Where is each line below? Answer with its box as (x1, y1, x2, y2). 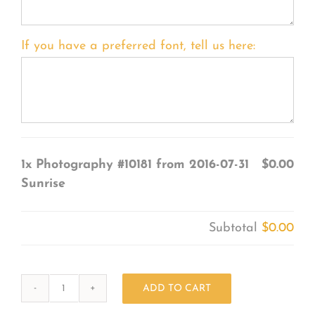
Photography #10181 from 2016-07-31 (35, 157, 249, 172)
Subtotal (209, 221, 262, 235)
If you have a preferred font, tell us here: (20, 39, 255, 53)
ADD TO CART (142, 283, 211, 294)
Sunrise (20, 176, 65, 191)
